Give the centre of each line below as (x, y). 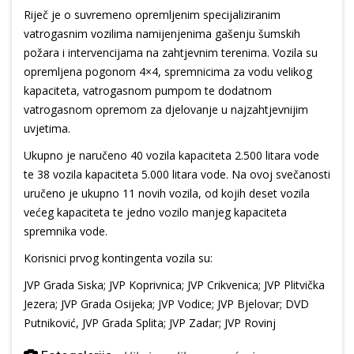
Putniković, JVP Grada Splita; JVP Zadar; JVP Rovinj (150, 323)
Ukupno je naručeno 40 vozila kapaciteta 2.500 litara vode (171, 156)
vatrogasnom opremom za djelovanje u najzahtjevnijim (166, 110)
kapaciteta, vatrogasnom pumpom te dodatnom (148, 91)
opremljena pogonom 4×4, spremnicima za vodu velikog (168, 72)
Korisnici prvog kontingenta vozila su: (118, 258)
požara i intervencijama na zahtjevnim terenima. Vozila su (171, 53)
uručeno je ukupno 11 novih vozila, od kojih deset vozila (167, 194)
